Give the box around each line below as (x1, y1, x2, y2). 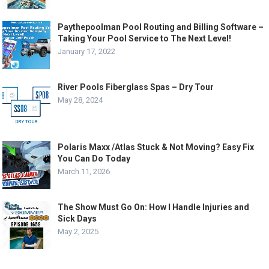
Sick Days (58, 214, 97, 224)
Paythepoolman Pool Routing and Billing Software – (58, 22, 264, 32)
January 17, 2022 (58, 47, 116, 56)
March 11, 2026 (58, 167, 110, 177)
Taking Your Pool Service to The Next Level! (58, 34, 232, 44)
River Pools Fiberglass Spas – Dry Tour (58, 82, 214, 92)
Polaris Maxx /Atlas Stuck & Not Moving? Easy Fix (58, 142, 255, 153)
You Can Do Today (58, 154, 131, 164)
